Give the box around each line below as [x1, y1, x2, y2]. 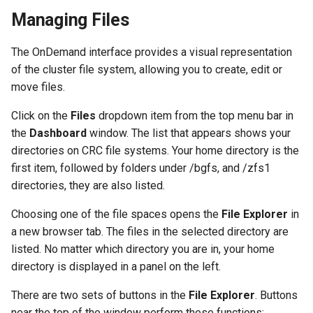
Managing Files [11, 10, 129, 30]
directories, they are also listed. [11, 179, 165, 192]
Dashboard [29, 126, 87, 140]
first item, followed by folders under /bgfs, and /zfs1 [11, 161, 270, 175]
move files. [11, 80, 65, 94]
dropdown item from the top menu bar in [96, 109, 293, 122]
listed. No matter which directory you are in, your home [11, 242, 275, 256]
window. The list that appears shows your [87, 126, 291, 140]
